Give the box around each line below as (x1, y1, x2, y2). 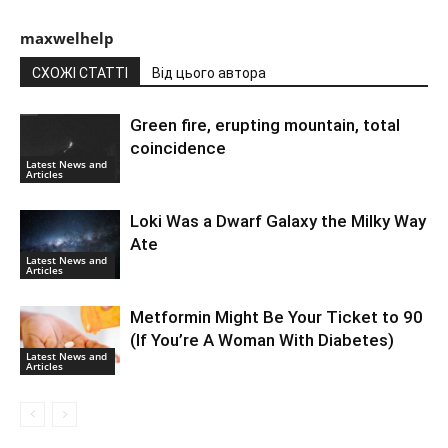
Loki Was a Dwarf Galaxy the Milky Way (130, 211, 426, 232)
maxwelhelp (20, 28, 114, 49)
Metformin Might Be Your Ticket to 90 (130, 307, 423, 328)
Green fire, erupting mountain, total (130, 115, 400, 136)
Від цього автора (152, 65, 266, 82)
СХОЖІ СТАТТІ (32, 65, 128, 82)
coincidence (130, 138, 226, 159)
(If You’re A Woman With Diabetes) (130, 330, 394, 351)
